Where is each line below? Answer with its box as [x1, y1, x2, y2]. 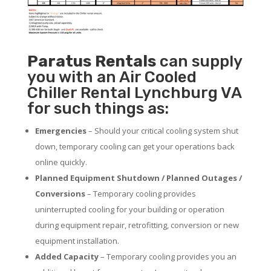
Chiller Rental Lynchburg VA [27, 83, 241, 102]
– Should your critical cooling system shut [86, 125, 238, 136]
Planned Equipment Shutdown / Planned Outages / [34, 172, 242, 183]
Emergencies [34, 125, 87, 136]
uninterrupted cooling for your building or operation [34, 203, 224, 215]
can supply [155, 51, 242, 71]
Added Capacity [34, 250, 99, 262]
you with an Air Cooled [27, 67, 197, 87]
